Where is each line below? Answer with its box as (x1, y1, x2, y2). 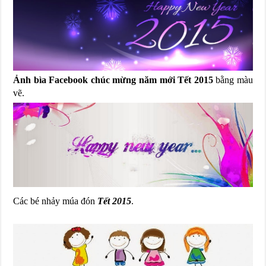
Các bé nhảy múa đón (13, 196, 98, 207)
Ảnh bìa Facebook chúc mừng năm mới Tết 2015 (13, 75, 213, 85)
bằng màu (213, 75, 253, 85)
